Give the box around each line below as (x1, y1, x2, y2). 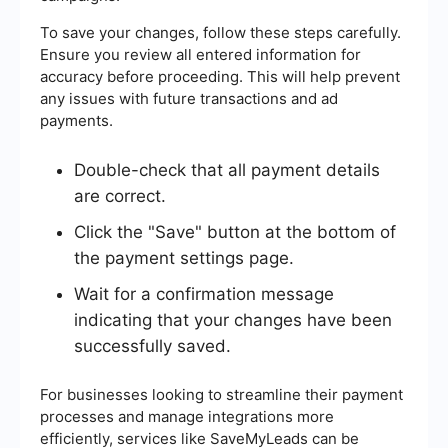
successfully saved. (74, 336, 231, 357)
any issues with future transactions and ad (40, 89, 338, 109)
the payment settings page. (74, 248, 294, 269)
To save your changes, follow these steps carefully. (40, 23, 401, 43)
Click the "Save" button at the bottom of (74, 222, 396, 243)
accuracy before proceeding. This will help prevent (40, 67, 400, 87)
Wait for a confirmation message (74, 284, 334, 305)
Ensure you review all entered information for (40, 45, 361, 65)
